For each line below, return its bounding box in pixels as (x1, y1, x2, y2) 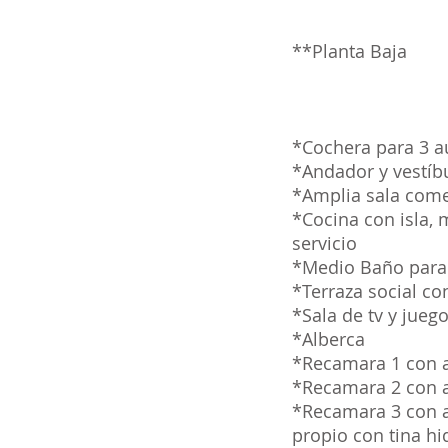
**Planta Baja (292, 39, 407, 63)
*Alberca (292, 327, 365, 351)
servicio (292, 231, 357, 255)
